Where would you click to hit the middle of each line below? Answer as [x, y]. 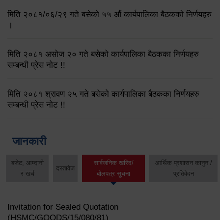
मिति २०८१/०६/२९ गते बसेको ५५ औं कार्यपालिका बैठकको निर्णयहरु [110, 15]
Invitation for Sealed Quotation [63, 207]
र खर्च [27, 174]
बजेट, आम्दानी [27, 163]
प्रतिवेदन [183, 174]
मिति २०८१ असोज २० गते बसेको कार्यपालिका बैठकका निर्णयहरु [103, 55]
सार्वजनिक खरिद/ [113, 163]
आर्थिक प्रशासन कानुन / [183, 163]
